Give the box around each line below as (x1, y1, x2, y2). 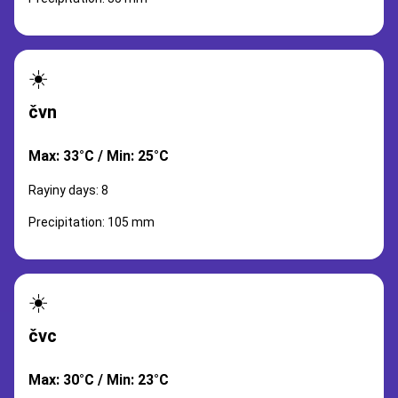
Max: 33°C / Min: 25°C (28, 147, 169, 164)
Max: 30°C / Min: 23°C (28, 371, 169, 388)
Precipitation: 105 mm (28, 215, 155, 229)
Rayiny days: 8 (28, 183, 108, 197)
